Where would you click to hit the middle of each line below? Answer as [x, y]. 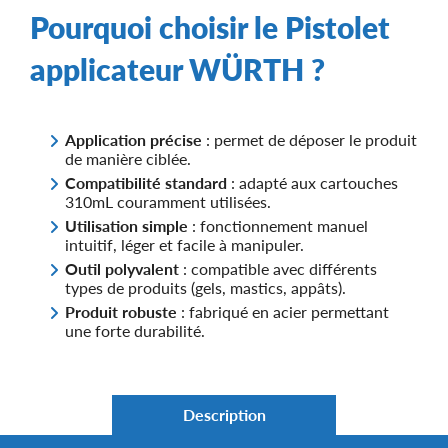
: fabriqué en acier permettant [283, 311]
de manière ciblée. [128, 158]
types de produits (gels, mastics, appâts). [205, 287]
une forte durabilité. [135, 330]
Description [224, 414]
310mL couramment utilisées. [168, 201]
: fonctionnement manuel [278, 225]
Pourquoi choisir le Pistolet [210, 27]
